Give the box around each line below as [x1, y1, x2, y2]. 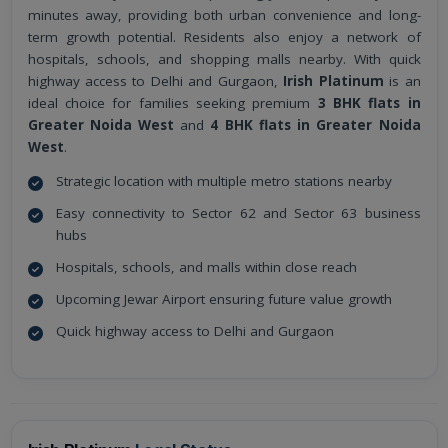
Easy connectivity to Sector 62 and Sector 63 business [55, 204, 421, 223]
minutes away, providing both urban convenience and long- [27, 6, 421, 25]
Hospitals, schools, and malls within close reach [55, 258, 357, 277]
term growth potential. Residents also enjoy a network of [27, 28, 421, 47]
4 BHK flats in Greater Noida [210, 116, 421, 135]
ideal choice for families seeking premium [27, 94, 318, 113]
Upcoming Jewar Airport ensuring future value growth [55, 290, 392, 309]
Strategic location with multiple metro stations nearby [55, 172, 392, 191]
